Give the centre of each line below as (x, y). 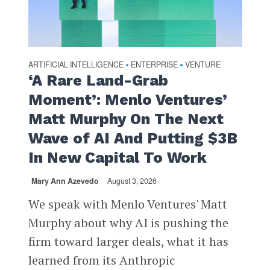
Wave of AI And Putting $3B (133, 139)
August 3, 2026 (132, 181)
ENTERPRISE (154, 65)
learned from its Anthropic (102, 260)
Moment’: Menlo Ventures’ (127, 100)
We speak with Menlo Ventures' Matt (127, 204)
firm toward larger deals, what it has (128, 242)
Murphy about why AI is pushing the (128, 223)
